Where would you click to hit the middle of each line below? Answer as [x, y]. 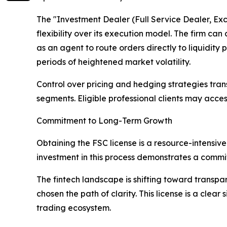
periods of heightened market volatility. [113, 62]
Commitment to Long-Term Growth [104, 121]
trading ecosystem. [74, 208]
